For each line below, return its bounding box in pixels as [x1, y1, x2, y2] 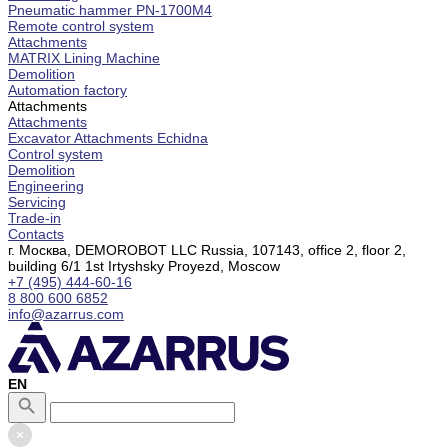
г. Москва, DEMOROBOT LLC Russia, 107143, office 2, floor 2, [8, 241, 406, 258]
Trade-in [8, 209, 61, 226]
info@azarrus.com [8, 305, 124, 322]
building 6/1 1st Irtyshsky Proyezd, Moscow [8, 257, 280, 274]
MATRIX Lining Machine [8, 49, 160, 66]
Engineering [8, 177, 84, 194]
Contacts [8, 225, 64, 242]
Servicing [8, 193, 66, 210]
